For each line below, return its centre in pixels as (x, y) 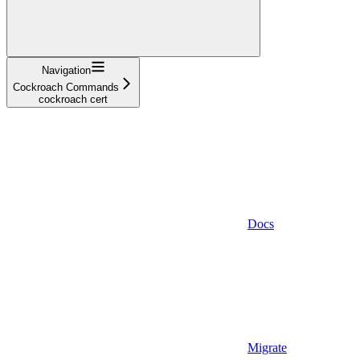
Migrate (267, 347)
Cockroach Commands (66, 87)
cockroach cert (73, 99)
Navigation (66, 70)
